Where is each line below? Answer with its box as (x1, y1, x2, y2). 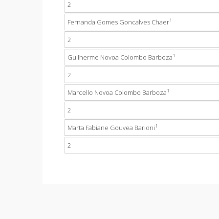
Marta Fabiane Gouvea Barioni (67, 123, 155, 132)
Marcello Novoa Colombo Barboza (67, 88, 167, 97)
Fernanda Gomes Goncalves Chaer (67, 18, 169, 26)
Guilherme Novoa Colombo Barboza (67, 53, 173, 62)
